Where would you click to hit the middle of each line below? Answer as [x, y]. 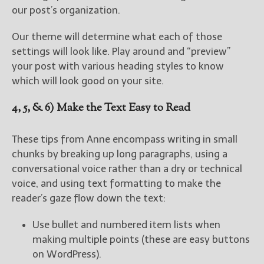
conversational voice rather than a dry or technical [127, 169]
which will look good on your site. [88, 81]
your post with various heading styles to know [118, 66]
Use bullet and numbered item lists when [126, 225]
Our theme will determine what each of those [117, 37]
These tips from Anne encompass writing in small [125, 139]
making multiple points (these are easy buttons [141, 240]
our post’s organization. [66, 10]
